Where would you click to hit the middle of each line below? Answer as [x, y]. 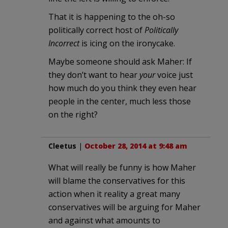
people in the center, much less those [120, 101]
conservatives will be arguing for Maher [124, 207]
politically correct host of [96, 30]
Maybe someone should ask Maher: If [120, 61]
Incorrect [64, 43]
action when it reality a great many [114, 194]
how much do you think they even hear [122, 88]
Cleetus [62, 146]
